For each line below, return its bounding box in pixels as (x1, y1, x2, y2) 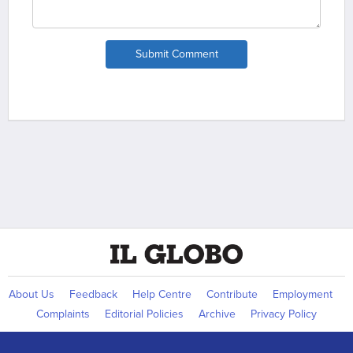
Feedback (69, 288, 117, 302)
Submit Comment (135, 47, 218, 61)
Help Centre (132, 288, 191, 302)
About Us (9, 288, 54, 302)
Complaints (36, 307, 90, 321)
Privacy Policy (251, 307, 317, 321)
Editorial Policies (105, 307, 184, 321)
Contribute (206, 288, 258, 302)
